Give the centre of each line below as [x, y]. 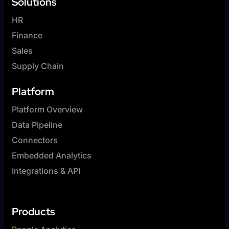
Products [33, 212]
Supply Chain [38, 66]
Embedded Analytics [52, 156]
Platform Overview [47, 110]
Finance [27, 36]
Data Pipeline [37, 125]
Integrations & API [46, 171]
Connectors [35, 140]
